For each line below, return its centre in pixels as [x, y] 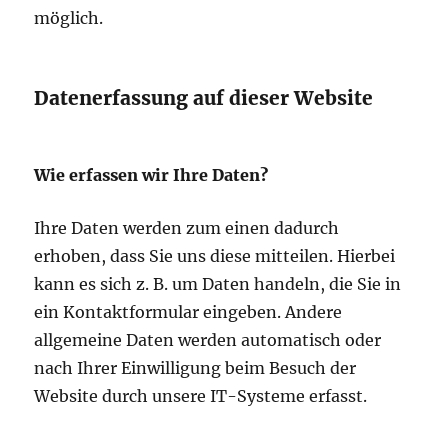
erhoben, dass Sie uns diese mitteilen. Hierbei [215, 256]
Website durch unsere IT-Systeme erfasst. [201, 396]
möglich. [69, 18]
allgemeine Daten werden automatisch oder [208, 340]
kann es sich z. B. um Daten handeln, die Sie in [218, 284]
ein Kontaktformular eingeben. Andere [188, 312]
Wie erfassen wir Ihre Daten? [151, 175]
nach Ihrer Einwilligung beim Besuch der [195, 368]
